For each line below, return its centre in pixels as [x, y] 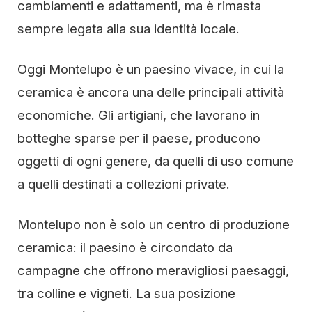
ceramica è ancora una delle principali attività [151, 92]
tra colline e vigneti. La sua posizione [126, 293]
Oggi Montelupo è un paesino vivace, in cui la [151, 69]
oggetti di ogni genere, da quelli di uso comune [156, 161]
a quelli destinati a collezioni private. [124, 184]
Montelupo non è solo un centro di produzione [154, 224]
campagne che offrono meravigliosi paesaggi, [153, 270]
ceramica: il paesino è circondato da [125, 247]
